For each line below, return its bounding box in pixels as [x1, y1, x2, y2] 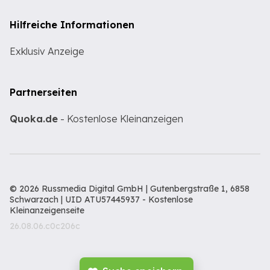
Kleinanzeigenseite [10, 205, 84, 216]
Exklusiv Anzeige [10, 45, 84, 58]
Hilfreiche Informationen [10, 19, 134, 31]
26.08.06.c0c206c [10, 221, 80, 232]
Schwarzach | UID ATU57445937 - [10, 194, 148, 206]
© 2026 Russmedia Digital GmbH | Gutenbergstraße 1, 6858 [10, 183, 250, 195]
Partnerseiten [10, 86, 77, 99]
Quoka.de [10, 113, 58, 125]
